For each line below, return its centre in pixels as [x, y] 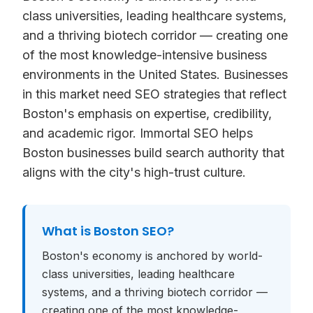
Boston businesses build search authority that [153, 153]
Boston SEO [130, 231]
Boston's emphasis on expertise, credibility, [147, 114]
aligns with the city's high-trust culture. [134, 172]
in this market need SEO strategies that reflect [154, 94]
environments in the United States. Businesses [155, 74]
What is [68, 231]
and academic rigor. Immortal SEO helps [138, 133]
